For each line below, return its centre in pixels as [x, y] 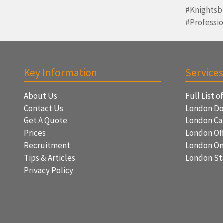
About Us [41, 96]
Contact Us [44, 108]
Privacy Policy [49, 170]
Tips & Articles [50, 158]
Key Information [60, 72]
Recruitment [47, 145]
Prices [35, 133]
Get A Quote [46, 120]
